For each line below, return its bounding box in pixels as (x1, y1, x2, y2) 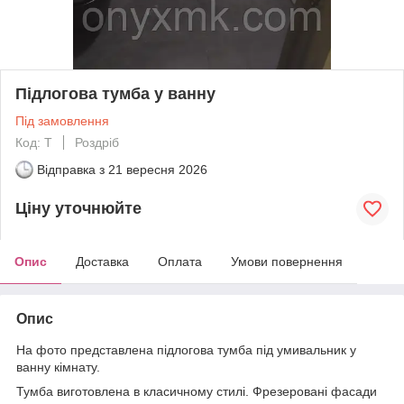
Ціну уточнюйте (15, 199, 142, 218)
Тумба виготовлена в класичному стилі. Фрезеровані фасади (16, 383, 377, 399)
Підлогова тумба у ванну (15, 84, 216, 103)
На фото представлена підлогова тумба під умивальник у (16, 342, 356, 357)
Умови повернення (231, 253, 343, 269)
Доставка (76, 253, 129, 269)
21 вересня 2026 (108, 161, 207, 177)
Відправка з (37, 161, 105, 177)
